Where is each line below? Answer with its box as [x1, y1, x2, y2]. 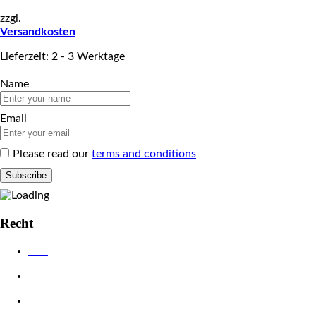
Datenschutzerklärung [28, 271, 123, 281]
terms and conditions [92, 148, 196, 160]
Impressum [28, 296, 76, 306]
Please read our [13, 148, 92, 160]
